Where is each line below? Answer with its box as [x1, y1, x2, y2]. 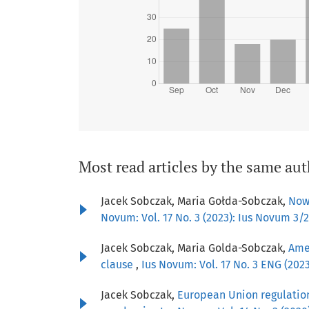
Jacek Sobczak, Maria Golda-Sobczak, [101, 241, 288, 255]
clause [101, 258, 136, 272]
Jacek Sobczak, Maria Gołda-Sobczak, [101, 195, 288, 208]
